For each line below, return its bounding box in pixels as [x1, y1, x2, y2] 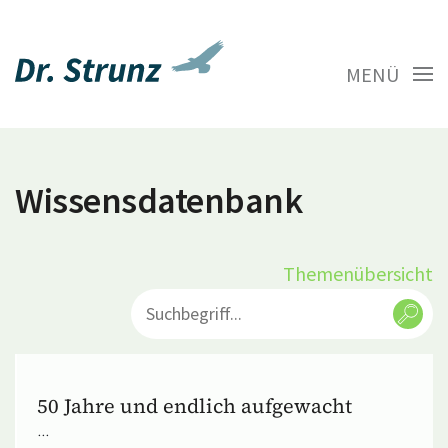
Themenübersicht [283, 260, 433, 286]
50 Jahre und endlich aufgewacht [37, 391, 352, 420]
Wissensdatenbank [15, 177, 302, 223]
